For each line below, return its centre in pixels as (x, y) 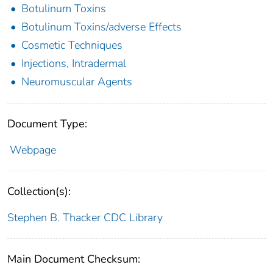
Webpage (33, 150)
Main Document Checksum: (74, 259)
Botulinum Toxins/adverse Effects (101, 27)
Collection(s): (39, 191)
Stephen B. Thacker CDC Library (85, 217)
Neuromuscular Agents (77, 81)
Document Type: (47, 123)
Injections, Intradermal (74, 63)
